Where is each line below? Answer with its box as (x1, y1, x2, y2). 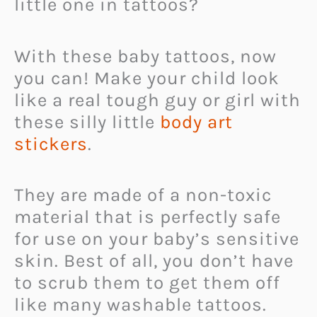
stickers (14, 132, 88, 155)
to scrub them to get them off (14, 272, 280, 294)
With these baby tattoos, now (14, 45, 277, 67)
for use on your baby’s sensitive (14, 228, 299, 250)
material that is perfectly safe (14, 206, 281, 229)
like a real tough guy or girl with (14, 88, 301, 111)
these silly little (14, 110, 160, 133)
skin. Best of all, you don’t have (14, 250, 294, 272)
